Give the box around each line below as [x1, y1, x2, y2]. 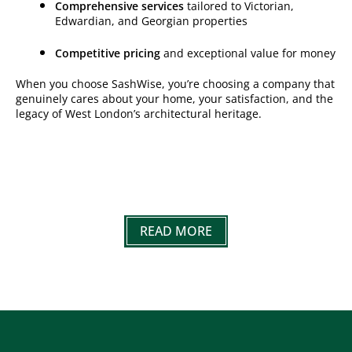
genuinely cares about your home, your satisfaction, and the [16, 90, 333, 106]
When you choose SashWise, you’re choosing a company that [16, 75, 335, 91]
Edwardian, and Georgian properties [55, 13, 247, 28]
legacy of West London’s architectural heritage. [16, 105, 262, 121]
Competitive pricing [55, 45, 160, 60]
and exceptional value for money [160, 45, 335, 60]
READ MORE [140, 222, 212, 240]
